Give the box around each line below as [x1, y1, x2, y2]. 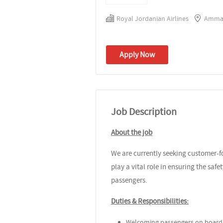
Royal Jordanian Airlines [116, 13, 189, 23]
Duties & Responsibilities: [111, 196, 189, 206]
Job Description [111, 105, 177, 118]
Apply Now [119, 49, 155, 60]
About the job [111, 127, 152, 137]
